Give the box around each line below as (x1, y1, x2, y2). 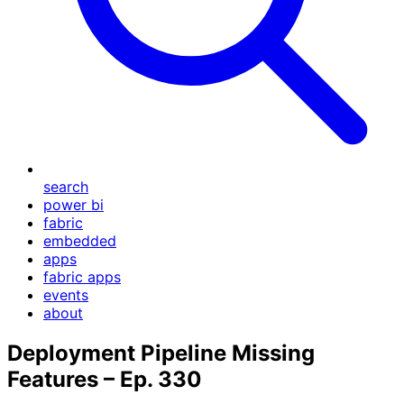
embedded (43, 232, 116, 250)
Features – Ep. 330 (7, 365, 202, 392)
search (43, 178, 88, 196)
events (43, 286, 88, 304)
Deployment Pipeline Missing (7, 339, 315, 366)
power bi (43, 196, 104, 214)
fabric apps (43, 268, 121, 286)
